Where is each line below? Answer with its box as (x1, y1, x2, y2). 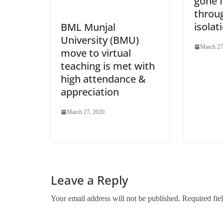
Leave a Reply (51, 171, 128, 188)
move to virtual (61, 46, 131, 60)
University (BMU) (61, 33, 139, 47)
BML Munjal (61, 20, 115, 34)
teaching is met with (61, 59, 155, 73)
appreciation (61, 85, 119, 99)
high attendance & (61, 72, 146, 86)
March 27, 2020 (67, 109, 105, 116)
